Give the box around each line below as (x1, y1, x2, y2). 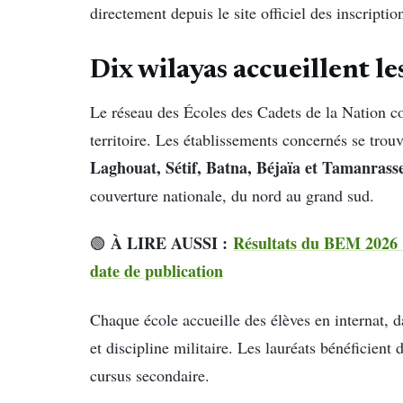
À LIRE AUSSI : (111, 231, 233, 255)
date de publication (90, 259, 223, 283)
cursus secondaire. (90, 363, 210, 386)
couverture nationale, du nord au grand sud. (90, 184, 374, 206)
